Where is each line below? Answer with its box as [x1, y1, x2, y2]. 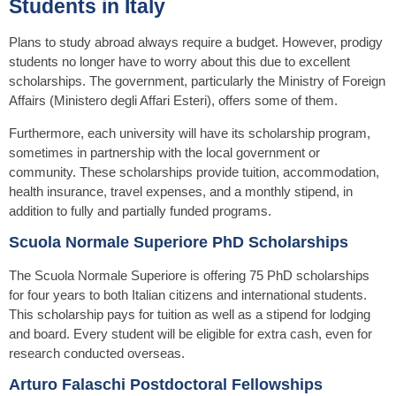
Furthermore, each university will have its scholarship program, [9, 125, 370, 141]
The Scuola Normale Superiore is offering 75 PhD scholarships [9, 268, 369, 284]
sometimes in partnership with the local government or [9, 144, 320, 160]
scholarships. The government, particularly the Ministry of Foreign [9, 73, 385, 89]
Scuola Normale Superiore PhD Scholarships [9, 233, 348, 252]
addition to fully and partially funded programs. [9, 202, 271, 218]
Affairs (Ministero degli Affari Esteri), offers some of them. [9, 93, 338, 109]
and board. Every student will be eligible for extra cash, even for [9, 326, 372, 342]
